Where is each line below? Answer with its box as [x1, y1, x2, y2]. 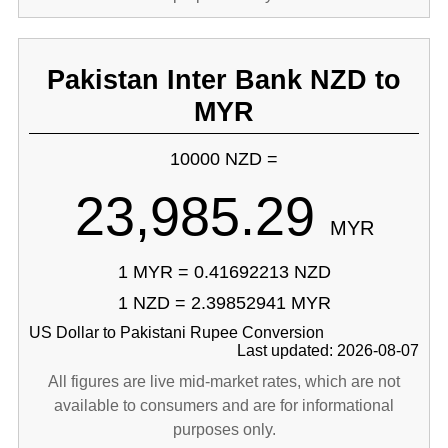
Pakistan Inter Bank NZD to [47, 64, 401, 95]
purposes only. [172, 421, 276, 438]
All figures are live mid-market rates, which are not [48, 373, 400, 390]
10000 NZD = [170, 149, 278, 169]
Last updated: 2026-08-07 [237, 342, 420, 359]
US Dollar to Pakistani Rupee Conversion [28, 324, 324, 341]
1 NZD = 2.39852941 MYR [117, 293, 331, 313]
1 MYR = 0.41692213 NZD [117, 262, 331, 282]
